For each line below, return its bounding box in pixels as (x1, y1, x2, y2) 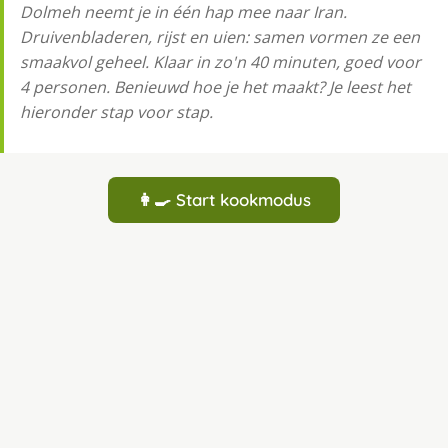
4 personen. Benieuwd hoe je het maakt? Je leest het (20, 76, 411, 99)
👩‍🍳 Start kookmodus (137, 189, 311, 211)
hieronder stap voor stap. (20, 101, 213, 124)
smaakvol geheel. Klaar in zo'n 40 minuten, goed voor (20, 51, 421, 74)
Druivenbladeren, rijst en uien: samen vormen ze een (20, 26, 420, 49)
